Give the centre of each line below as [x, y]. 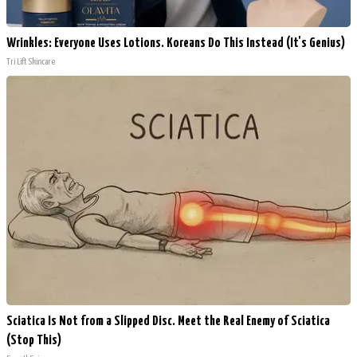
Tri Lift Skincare [31, 62]
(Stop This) [34, 341]
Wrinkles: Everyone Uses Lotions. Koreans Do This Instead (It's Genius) [176, 44]
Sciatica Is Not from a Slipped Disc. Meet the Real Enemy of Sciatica [168, 322]
